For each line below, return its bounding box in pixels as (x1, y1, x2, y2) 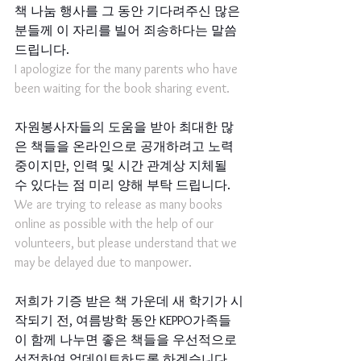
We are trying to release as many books (15, 197, 226, 212)
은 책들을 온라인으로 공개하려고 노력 (15, 139, 237, 154)
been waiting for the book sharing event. (15, 81, 230, 96)
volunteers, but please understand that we (15, 235, 240, 251)
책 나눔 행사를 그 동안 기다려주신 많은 (15, 3, 243, 19)
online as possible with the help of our (15, 216, 217, 231)
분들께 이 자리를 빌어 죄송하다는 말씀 (15, 23, 240, 38)
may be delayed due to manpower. (15, 255, 192, 270)
